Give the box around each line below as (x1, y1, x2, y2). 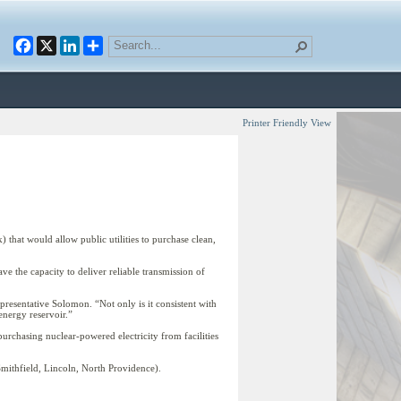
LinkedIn (80, 32, 140, 53)
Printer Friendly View (243, 117, 331, 128)
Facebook (33, 32, 99, 53)
